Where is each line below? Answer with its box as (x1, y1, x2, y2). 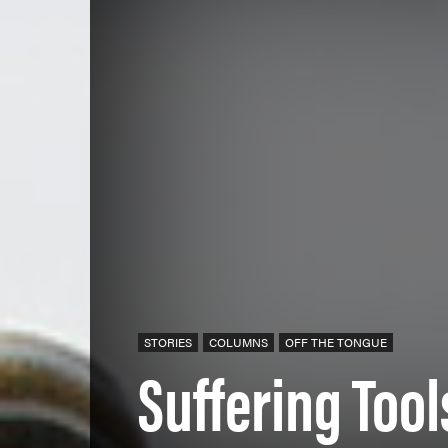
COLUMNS (209, 333, 268, 352)
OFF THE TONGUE (285, 333, 387, 352)
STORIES (144, 333, 192, 352)
